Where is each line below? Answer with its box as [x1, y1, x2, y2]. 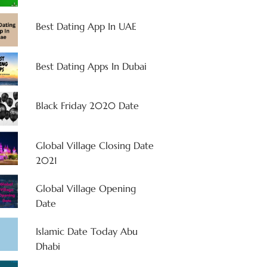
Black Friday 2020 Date [35, 100, 139, 112]
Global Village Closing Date [35, 139, 154, 151]
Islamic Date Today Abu [35, 225, 138, 237]
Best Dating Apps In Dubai [35, 60, 147, 72]
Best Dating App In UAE [35, 20, 136, 33]
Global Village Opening [35, 182, 136, 194]
